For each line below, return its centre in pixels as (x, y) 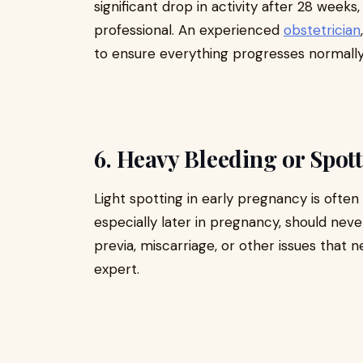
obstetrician (322, 30)
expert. (117, 269)
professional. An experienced (189, 30)
